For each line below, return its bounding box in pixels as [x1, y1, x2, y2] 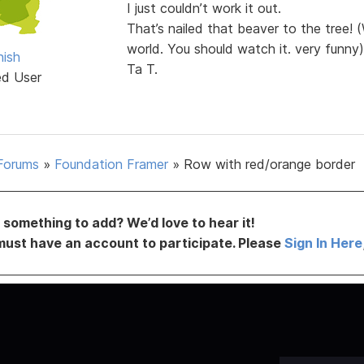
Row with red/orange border [184, 155, 355, 172]
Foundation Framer [54, 155, 168, 172]
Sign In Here [284, 234, 362, 251]
